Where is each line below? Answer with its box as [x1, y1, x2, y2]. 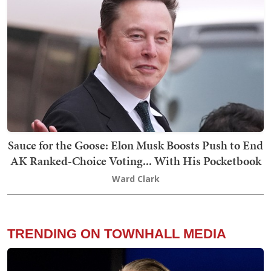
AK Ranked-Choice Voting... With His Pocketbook [10, 152, 261, 169]
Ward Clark [111, 172, 160, 184]
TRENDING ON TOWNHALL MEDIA [7, 226, 226, 241]
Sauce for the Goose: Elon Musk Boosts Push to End [8, 136, 263, 154]
